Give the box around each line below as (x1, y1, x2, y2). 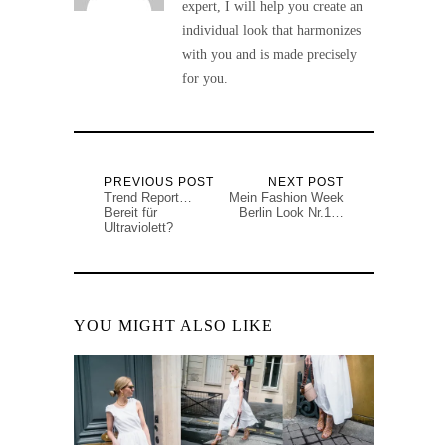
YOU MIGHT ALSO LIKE (74, 317, 273, 335)
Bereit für (104, 205, 157, 221)
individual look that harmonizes (182, 23, 361, 39)
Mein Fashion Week (229, 190, 344, 206)
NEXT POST (268, 175, 344, 190)
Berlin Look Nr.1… (239, 205, 344, 221)
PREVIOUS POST (104, 175, 214, 190)
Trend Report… (104, 190, 192, 206)
